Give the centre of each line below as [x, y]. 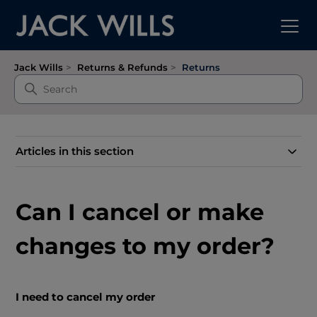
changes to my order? [145, 246]
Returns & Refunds [122, 67]
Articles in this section [75, 151]
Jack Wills [39, 67]
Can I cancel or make [140, 212]
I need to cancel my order [86, 297]
